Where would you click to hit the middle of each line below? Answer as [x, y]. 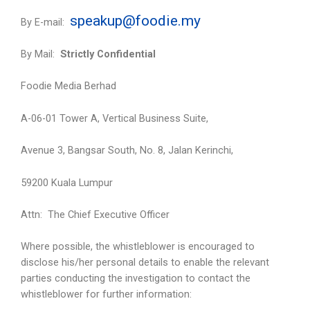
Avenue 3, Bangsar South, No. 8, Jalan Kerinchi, [127, 151]
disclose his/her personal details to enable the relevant [145, 263]
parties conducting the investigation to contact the [136, 279]
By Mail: [40, 54]
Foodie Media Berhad [69, 86]
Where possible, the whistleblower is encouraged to [138, 247]
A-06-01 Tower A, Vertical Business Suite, [115, 118]
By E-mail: [45, 22]
